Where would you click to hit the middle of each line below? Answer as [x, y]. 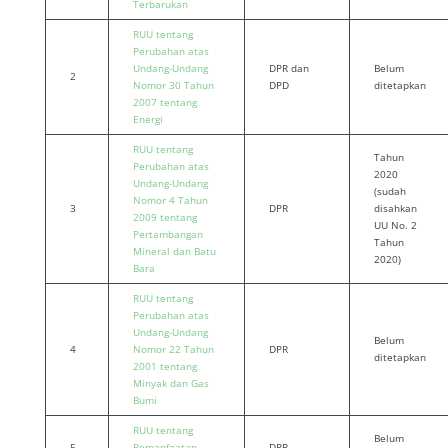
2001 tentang [164, 366]
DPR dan [288, 68]
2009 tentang [164, 217]
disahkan [395, 208]
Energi [147, 119]
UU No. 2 [395, 225]
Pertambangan [167, 234]
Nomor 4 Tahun [170, 200]
